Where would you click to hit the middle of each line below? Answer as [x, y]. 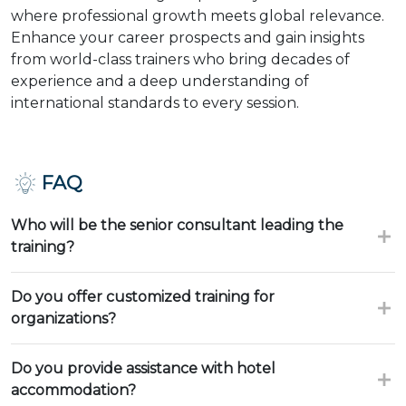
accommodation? [73, 390]
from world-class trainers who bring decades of [180, 59]
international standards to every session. [155, 103]
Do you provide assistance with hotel [143, 368]
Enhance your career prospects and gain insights [188, 38]
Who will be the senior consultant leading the [177, 225]
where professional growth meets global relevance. [198, 16]
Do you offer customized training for [143, 297]
